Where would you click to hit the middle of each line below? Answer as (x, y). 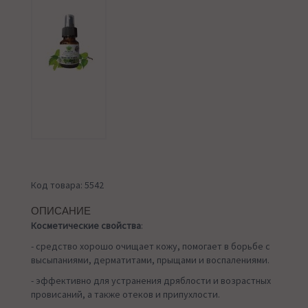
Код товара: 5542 (67, 185)
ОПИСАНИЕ (61, 211)
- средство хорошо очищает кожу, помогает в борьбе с (151, 246)
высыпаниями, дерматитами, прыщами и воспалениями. (150, 260)
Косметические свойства (86, 226)
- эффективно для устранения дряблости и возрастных (151, 281)
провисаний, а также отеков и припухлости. (125, 295)
